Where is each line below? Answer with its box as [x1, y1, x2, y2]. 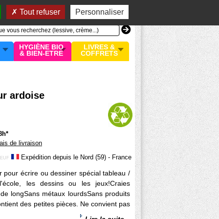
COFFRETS [80, 49, 118, 57]
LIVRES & [83, 43, 115, 51]
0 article [99, 7, 125, 15]
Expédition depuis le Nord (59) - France [19, 153, 131, 161]
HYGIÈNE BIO [19, 43, 64, 51]
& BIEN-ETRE [20, 49, 63, 57]
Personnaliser [75, 8, 124, 16]
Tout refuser [17, 8, 60, 16]
